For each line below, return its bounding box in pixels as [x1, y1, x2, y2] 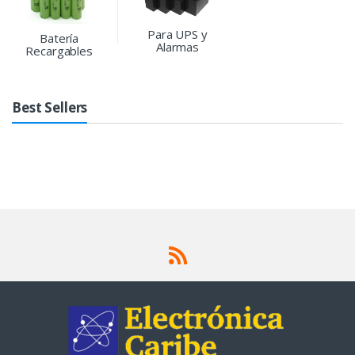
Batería [40, 30, 79, 47]
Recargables [25, 43, 93, 59]
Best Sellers [12, 97, 88, 116]
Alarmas [155, 38, 199, 55]
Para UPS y [147, 25, 208, 42]
